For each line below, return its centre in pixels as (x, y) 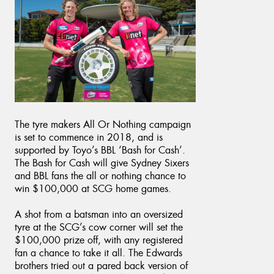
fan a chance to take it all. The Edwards (98, 253)
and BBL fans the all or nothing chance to (100, 176)
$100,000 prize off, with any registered (99, 240)
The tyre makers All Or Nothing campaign (103, 124)
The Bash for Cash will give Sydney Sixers (102, 163)
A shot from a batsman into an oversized (99, 214)
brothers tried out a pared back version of (101, 265)
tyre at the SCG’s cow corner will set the (99, 227)
